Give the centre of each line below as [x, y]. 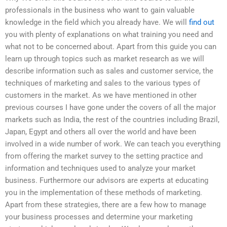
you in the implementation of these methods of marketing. [104, 193]
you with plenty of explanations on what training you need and [109, 35]
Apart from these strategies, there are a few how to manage [106, 205]
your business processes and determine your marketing [99, 217]
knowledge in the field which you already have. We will [97, 23]
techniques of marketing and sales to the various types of [103, 83]
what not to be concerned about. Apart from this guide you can [111, 47]
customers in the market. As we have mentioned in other [101, 96]
